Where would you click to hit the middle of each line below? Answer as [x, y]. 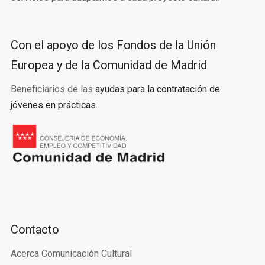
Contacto [35, 229]
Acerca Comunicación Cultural [71, 253]
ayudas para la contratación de [157, 89]
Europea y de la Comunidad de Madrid [109, 65]
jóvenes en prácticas [53, 105]
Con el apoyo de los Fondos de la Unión [113, 45]
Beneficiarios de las [53, 89]
